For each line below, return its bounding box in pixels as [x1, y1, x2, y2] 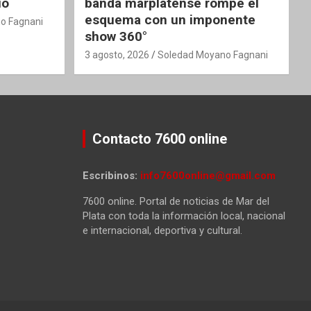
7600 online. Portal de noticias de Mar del [82, 194, 269, 208]
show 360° [84, 28, 147, 44]
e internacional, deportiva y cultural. [82, 224, 242, 237]
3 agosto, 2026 [84, 49, 149, 60]
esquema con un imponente [84, 11, 255, 28]
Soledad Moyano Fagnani [157, 49, 268, 60]
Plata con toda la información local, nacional [82, 209, 285, 222]
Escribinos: [82, 169, 140, 182]
